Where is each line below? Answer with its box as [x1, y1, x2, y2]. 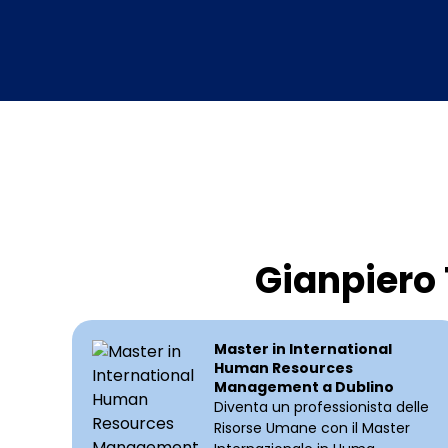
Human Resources [213, 358, 353, 379]
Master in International [213, 339, 392, 360]
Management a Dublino [213, 377, 394, 398]
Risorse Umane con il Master [213, 418, 410, 439]
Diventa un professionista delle [213, 397, 429, 418]
